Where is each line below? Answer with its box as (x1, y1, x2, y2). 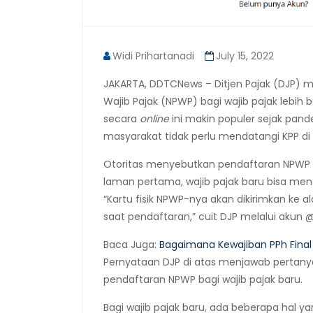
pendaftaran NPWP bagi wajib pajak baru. (103, 272, 303, 286)
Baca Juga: (103, 238, 159, 252)
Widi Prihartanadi (112, 49, 194, 63)
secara (103, 112, 140, 126)
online (140, 112, 169, 126)
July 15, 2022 (216, 49, 274, 63)
